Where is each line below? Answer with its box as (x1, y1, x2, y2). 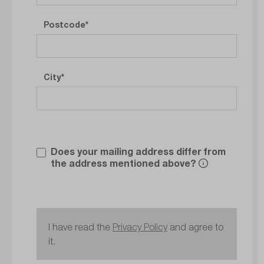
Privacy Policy (113, 222, 167, 233)
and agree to (167, 222, 223, 233)
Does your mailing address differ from (51, 146, 226, 157)
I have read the (48, 222, 113, 233)
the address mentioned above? (51, 157, 199, 169)
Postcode (44, 19, 85, 30)
